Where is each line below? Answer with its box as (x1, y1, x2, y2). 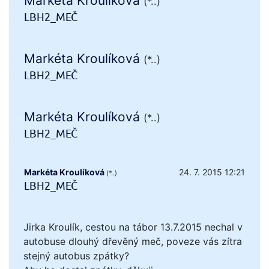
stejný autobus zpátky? (23, 250, 129, 262)
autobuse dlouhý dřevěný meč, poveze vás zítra (23, 235, 242, 248)
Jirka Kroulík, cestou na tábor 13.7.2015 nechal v (23, 221, 243, 234)
